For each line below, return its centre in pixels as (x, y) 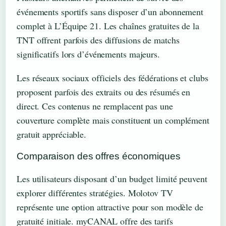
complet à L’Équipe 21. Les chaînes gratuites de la (108, 25)
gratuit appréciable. (52, 134)
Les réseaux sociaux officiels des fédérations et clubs (112, 77)
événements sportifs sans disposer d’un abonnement (110, 11)
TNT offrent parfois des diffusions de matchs (98, 40)
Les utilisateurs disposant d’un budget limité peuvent (112, 178)
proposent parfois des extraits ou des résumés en (104, 92)
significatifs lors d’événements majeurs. (88, 54)
